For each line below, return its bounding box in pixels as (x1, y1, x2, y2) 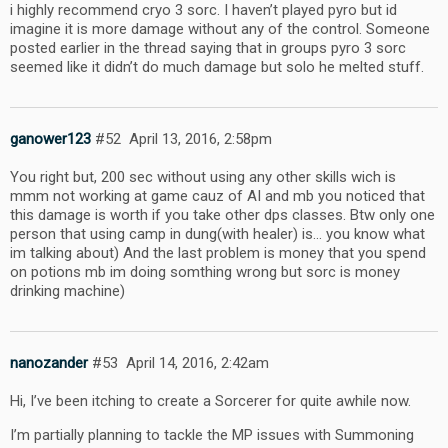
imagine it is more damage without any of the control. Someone (10, 19, 430, 38)
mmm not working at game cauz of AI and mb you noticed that (10, 186, 425, 205)
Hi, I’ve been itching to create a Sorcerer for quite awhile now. (10, 392, 411, 411)
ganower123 (10, 130, 91, 149)
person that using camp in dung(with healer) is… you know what (10, 224, 425, 243)
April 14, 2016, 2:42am (125, 354, 269, 373)
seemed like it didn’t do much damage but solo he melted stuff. (10, 57, 424, 76)
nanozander (10, 354, 88, 373)
